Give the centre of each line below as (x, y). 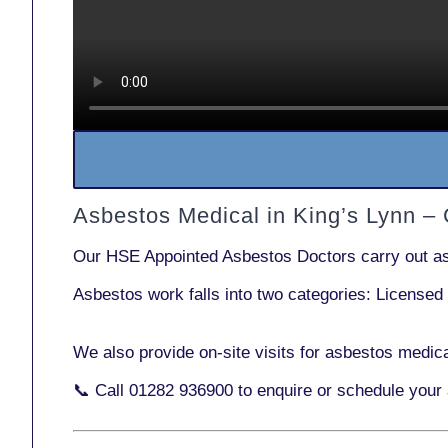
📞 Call (101, 390)
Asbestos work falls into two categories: (224, 294)
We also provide (136, 352)
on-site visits (247, 352)
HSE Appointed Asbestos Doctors (231, 256)
